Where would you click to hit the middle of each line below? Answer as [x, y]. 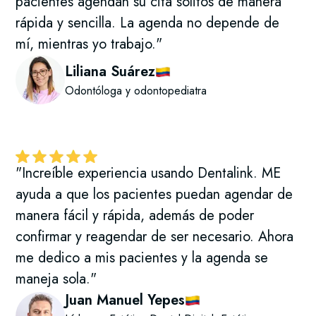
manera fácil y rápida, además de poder [135, 216]
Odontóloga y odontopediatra [136, 90]
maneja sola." [56, 279]
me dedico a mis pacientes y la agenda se [142, 258]
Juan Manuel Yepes [125, 300]
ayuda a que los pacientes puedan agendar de [154, 195]
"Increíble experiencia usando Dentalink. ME [148, 174]
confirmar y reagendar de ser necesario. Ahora [155, 237]
